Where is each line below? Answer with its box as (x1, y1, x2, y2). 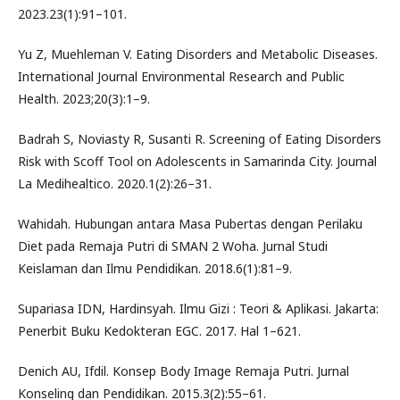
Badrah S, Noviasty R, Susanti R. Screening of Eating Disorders (18, 129, 381, 147)
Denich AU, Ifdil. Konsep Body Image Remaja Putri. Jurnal (18, 362, 349, 379)
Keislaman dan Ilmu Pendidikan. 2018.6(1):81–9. (18, 259, 292, 277)
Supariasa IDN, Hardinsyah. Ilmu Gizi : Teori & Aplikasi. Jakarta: (18, 299, 379, 317)
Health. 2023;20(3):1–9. (18, 89, 150, 107)
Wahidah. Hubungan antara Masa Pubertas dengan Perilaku (18, 214, 362, 232)
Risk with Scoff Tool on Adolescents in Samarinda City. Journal (18, 152, 377, 170)
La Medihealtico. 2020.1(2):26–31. (18, 174, 212, 192)
